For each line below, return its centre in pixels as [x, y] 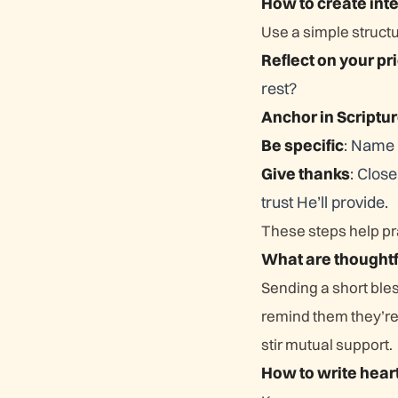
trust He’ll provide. [325, 202]
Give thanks [306, 174]
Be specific [302, 145]
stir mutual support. [327, 344]
